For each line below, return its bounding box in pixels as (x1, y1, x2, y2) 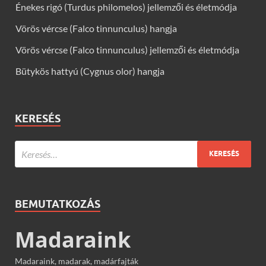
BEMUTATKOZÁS (15, 197, 100, 210)
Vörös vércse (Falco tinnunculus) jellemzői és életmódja (15, 43, 239, 55)
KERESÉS (15, 112, 61, 125)
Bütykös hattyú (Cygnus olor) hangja (15, 65, 164, 77)
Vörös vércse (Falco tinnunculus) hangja (15, 22, 177, 34)
